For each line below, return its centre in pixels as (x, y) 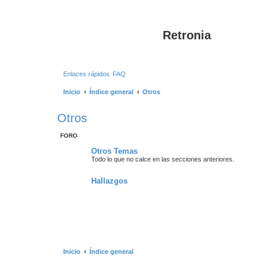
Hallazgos (109, 181)
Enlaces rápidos (86, 74)
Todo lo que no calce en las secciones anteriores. (163, 159)
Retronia (187, 35)
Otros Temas (114, 151)
